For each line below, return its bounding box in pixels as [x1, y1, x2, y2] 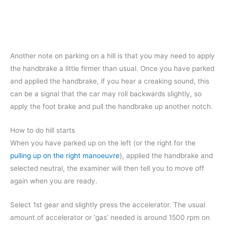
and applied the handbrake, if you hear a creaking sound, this [10, 77, 209, 85]
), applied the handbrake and [120, 151, 213, 160]
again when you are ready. [10, 176, 97, 185]
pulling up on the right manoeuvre [10, 151, 120, 160]
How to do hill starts [10, 126, 75, 134]
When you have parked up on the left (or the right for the [10, 138, 196, 147]
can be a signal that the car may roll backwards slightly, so [10, 89, 202, 98]
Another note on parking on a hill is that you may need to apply [10, 51, 215, 60]
